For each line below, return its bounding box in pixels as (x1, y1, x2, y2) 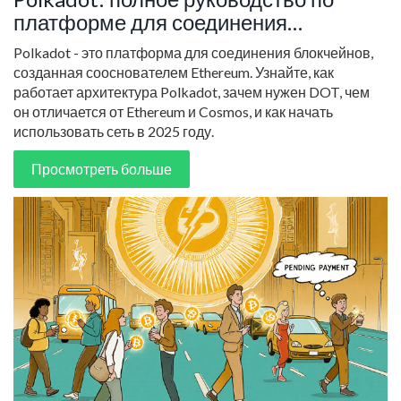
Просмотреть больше (31, 160, 172, 178)
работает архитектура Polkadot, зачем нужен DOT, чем (13, 83, 370, 101)
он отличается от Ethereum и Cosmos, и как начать (13, 103, 333, 121)
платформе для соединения (13, 9, 287, 36)
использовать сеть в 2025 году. (13, 123, 214, 141)
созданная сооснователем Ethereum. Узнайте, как (13, 64, 334, 81)
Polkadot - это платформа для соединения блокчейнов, (13, 44, 373, 62)
